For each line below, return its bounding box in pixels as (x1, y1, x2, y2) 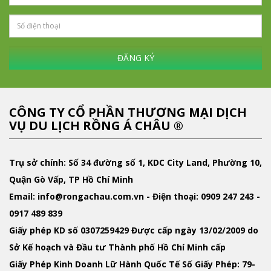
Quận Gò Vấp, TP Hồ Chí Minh (9, 173, 133, 185)
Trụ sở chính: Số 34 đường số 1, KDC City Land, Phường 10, (9, 156, 262, 168)
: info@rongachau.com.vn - (33, 190, 152, 202)
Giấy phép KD (9, 224, 65, 236)
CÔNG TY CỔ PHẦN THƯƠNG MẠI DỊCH (9, 103, 247, 120)
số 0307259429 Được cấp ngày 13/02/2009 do (65, 224, 258, 236)
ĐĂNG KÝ (117, 51, 154, 64)
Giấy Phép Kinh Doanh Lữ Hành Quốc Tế (9, 258, 180, 270)
